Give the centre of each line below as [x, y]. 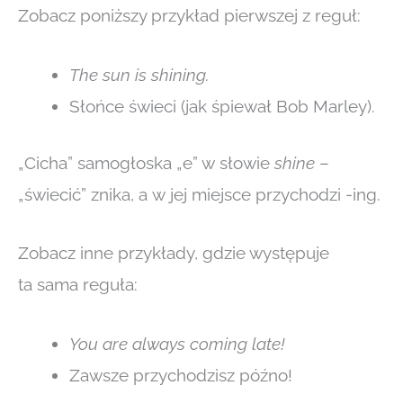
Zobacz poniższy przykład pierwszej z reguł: [189, 16]
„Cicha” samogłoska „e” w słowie [146, 163]
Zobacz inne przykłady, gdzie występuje [174, 253]
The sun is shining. [139, 74]
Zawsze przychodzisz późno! [181, 375]
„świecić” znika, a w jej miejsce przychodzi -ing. [199, 195]
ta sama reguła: [78, 285]
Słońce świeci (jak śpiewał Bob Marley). [222, 106]
